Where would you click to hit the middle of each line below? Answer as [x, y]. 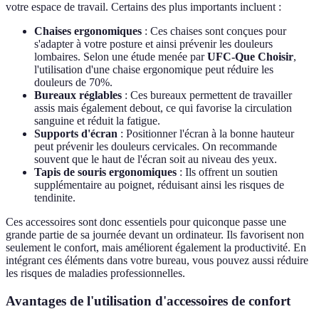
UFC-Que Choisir [250, 56]
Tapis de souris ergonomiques [105, 172]
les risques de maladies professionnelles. [95, 273]
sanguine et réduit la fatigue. [97, 120]
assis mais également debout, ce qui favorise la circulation [163, 108]
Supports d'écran [76, 133]
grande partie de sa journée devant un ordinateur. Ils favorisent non [155, 234]
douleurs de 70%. [73, 82]
